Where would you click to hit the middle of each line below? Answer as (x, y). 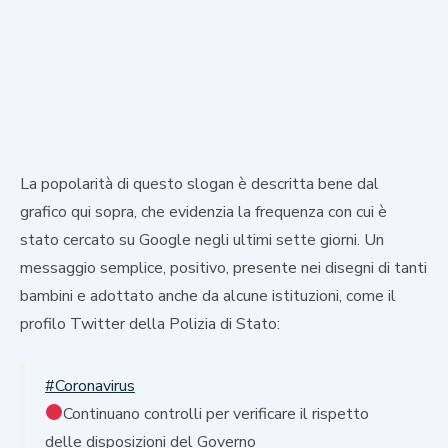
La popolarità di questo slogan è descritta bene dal (199, 183)
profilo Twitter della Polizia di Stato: (150, 323)
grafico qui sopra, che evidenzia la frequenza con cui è (203, 211)
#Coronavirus (90, 385)
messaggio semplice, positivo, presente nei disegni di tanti (223, 267)
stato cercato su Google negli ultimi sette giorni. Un (202, 239)
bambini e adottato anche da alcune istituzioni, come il (208, 295)
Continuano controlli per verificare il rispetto (216, 413)
